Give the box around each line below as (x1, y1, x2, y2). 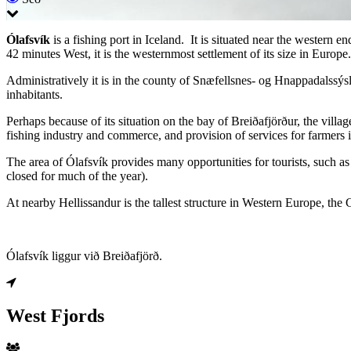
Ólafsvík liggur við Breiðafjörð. (6, 248, 162, 262)
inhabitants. (6, 87, 63, 101)
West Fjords (6, 305, 104, 326)
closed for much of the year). (6, 168, 148, 183)
